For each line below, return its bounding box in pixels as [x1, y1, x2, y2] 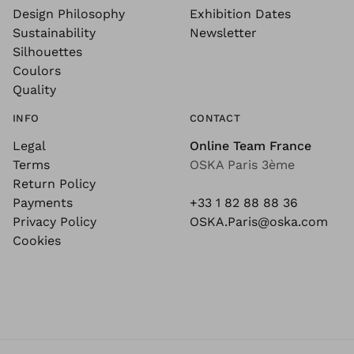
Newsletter [190, 25, 257, 40]
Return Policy [13, 176, 96, 191]
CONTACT [190, 112, 240, 124]
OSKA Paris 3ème [190, 157, 295, 172]
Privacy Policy [13, 214, 96, 229]
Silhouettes [13, 44, 82, 59]
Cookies [13, 233, 61, 248]
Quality [13, 82, 56, 97]
